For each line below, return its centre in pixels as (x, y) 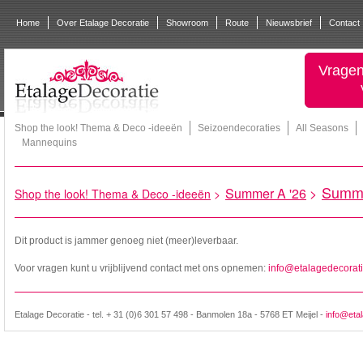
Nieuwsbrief (289, 23)
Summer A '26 (266, 193)
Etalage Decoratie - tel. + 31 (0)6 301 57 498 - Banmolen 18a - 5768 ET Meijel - (170, 314)
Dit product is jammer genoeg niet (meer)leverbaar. (126, 241)
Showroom (187, 23)
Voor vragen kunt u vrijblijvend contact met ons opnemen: (141, 268)
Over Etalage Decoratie (103, 23)
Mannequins (49, 143)
